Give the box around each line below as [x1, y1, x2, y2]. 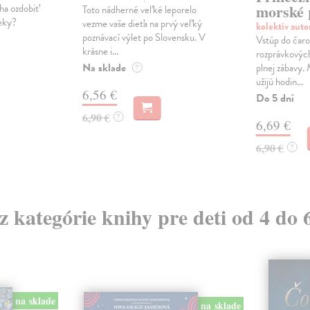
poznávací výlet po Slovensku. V [82, 30, 206, 46]
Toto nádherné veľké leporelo [82, 2, 197, 18]
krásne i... [82, 44, 118, 60]
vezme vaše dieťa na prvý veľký [82, 16, 202, 32]
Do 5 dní [255, 90, 294, 107]
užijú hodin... [255, 74, 303, 90]
